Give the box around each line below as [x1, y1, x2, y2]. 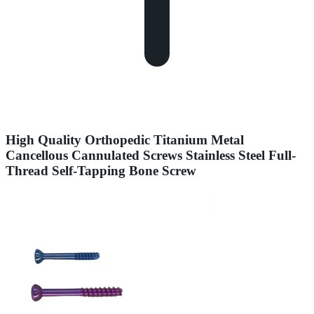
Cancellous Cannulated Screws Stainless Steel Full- [6, 148, 296, 163]
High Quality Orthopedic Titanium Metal [6, 132, 244, 148]
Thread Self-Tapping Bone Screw [6, 163, 196, 179]
